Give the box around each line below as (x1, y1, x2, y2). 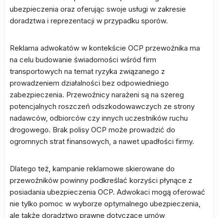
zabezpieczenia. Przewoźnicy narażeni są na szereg (10, 90, 184, 99)
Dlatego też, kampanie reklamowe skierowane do (10, 164, 175, 173)
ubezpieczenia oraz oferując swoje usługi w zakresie (10, 4, 186, 14)
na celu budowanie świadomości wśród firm (10, 55, 156, 64)
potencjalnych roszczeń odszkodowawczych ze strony (10, 102, 195, 111)
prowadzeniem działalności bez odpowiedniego (10, 78, 169, 88)
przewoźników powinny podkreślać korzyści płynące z (10, 176, 192, 185)
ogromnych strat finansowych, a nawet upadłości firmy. (10, 137, 194, 146)
